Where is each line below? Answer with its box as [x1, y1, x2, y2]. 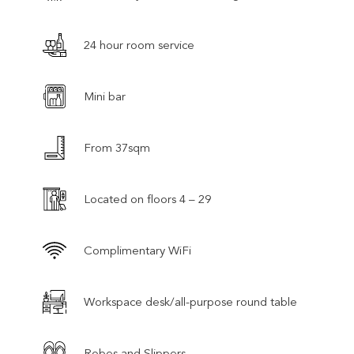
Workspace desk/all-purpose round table [84, 294, 297, 309]
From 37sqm [84, 140, 150, 155]
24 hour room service [84, 37, 194, 52]
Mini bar [84, 88, 126, 104]
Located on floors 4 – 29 [84, 191, 211, 206]
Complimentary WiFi [84, 243, 191, 258]
